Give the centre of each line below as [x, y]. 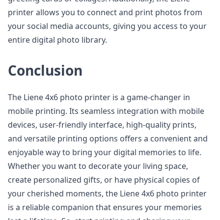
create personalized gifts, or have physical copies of [104, 180]
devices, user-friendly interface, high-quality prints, [102, 125]
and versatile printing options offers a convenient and [108, 138]
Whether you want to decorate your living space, [98, 166]
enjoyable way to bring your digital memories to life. [105, 152]
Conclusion [45, 70]
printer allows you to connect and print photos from [105, 12]
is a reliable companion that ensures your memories [105, 207]
